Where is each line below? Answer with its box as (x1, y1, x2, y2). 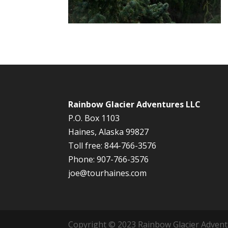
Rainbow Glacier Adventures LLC (68, 98, 201, 110)
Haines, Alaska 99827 (68, 126, 149, 137)
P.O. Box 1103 (68, 112, 120, 124)
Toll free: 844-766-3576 (68, 139, 157, 151)
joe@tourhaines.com (68, 167, 147, 179)
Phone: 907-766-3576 (68, 153, 149, 165)
